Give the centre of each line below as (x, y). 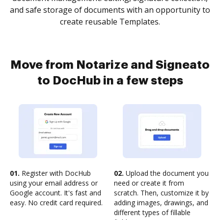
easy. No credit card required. (56, 203)
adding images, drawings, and (161, 203)
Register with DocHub (55, 173)
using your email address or (54, 183)
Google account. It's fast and (55, 193)
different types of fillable (152, 212)
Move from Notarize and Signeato (110, 65)
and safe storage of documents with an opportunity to (110, 10)
